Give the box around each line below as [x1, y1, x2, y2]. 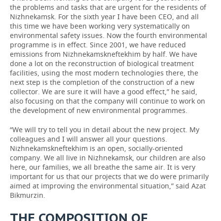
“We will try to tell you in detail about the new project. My [10, 125, 199, 134]
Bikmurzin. [10, 190, 45, 200]
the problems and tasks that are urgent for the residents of [10, 2, 206, 12]
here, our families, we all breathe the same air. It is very [10, 162, 195, 172]
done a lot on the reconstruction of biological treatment [10, 59, 194, 68]
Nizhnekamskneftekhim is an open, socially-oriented [10, 144, 183, 153]
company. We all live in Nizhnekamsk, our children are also [10, 153, 205, 162]
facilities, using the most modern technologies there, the [10, 68, 198, 77]
